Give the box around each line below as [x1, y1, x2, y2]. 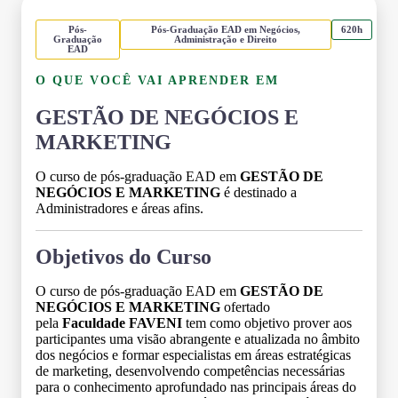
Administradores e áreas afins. [36, 200, 203, 216]
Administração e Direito [174, 33, 278, 44]
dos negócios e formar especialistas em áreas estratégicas [36, 346, 351, 362]
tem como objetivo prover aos [182, 314, 352, 330]
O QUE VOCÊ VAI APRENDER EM [36, 72, 279, 87]
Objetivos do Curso [36, 244, 211, 268]
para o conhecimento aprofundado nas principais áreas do [36, 378, 356, 394]
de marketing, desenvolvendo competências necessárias [36, 362, 345, 378]
